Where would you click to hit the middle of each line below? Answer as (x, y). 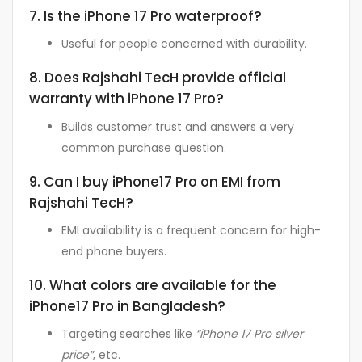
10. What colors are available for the (153, 285)
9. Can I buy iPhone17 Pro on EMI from (155, 181)
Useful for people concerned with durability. (184, 44)
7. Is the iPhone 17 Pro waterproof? (145, 16)
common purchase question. (144, 147)
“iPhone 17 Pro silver (249, 334)
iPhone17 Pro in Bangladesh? (127, 306)
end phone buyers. (114, 251)
